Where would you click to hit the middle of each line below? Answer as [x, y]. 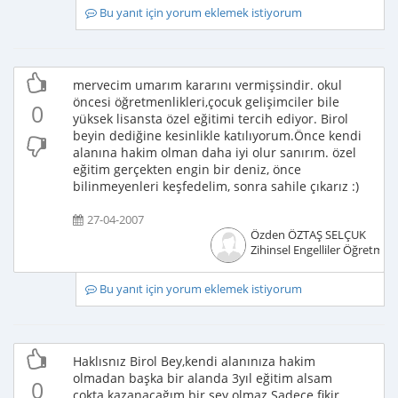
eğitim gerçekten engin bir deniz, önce [187, 169]
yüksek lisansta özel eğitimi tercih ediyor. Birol [211, 119]
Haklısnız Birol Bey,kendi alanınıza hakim [194, 361]
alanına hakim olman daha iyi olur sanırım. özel [215, 152]
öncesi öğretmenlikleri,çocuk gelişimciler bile [206, 102]
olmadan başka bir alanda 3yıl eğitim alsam [203, 378]
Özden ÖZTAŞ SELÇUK [308, 235]
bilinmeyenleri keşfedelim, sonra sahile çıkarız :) [216, 186]
